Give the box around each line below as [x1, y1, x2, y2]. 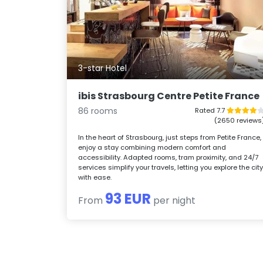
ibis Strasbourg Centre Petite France [78, 89, 260, 103]
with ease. [78, 173, 112, 183]
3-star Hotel [78, 62, 127, 75]
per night [151, 194, 196, 208]
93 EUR [105, 189, 151, 209]
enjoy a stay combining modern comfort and [78, 143, 227, 153]
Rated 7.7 [194, 106, 227, 116]
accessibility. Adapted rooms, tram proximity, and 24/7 [78, 153, 259, 163]
